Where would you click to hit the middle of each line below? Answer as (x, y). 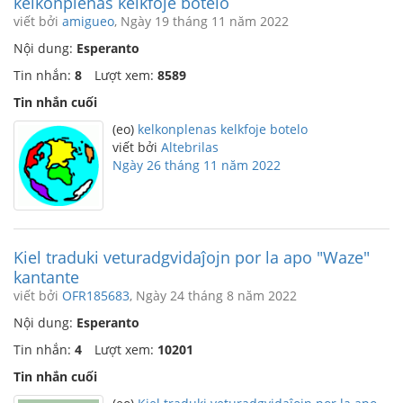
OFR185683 (96, 296)
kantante (46, 277)
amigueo (88, 21)
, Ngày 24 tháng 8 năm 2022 (213, 296)
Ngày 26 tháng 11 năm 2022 (197, 165)
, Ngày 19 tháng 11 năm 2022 (201, 21)
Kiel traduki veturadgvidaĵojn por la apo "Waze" (192, 257)
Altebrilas (190, 147)
